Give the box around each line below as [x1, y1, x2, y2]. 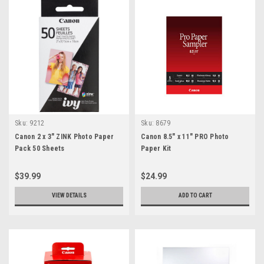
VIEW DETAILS [51, 192, 87, 199]
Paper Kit [141, 144, 171, 153]
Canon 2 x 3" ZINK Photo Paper [15, 133, 114, 141]
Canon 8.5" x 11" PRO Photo [141, 133, 229, 141]
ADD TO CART [178, 192, 212, 199]
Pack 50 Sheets [15, 144, 65, 153]
